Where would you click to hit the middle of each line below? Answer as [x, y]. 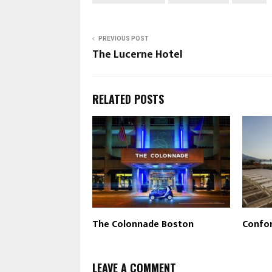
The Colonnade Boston [143, 225]
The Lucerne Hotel [138, 55]
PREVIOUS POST [124, 39]
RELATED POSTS [128, 99]
